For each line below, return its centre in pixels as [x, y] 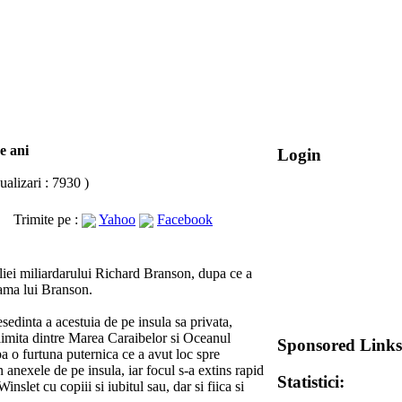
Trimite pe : [48, 219]
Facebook [185, 219]
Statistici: [311, 381]
